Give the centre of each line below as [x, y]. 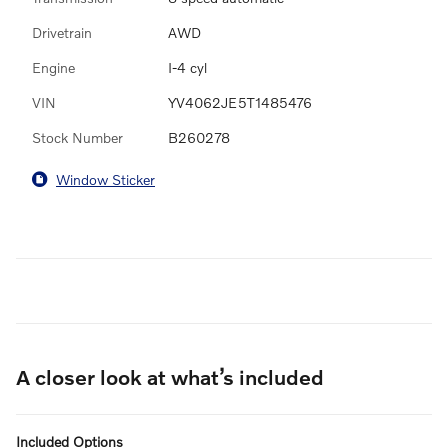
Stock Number [77, 138]
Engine [53, 68]
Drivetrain [62, 33]
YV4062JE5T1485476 [240, 103]
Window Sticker [105, 179]
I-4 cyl [187, 68]
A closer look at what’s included [170, 377]
